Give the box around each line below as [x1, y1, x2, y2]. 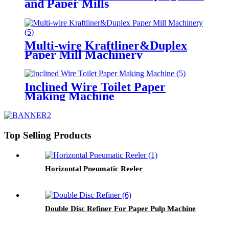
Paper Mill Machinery [25, 48, 143, 61]
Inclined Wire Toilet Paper [25, 80, 166, 94]
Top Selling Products [4, 130, 91, 141]
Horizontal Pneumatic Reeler [45, 164, 143, 173]
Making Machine [25, 89, 114, 103]
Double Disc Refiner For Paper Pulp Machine [45, 204, 196, 213]
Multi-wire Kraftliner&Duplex [25, 38, 187, 52]
